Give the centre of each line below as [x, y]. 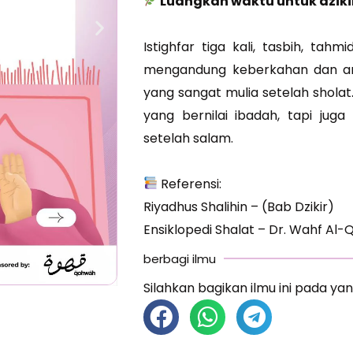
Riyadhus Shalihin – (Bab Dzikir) [239, 206]
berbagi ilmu [180, 258]
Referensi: [190, 184]
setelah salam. [189, 138]
